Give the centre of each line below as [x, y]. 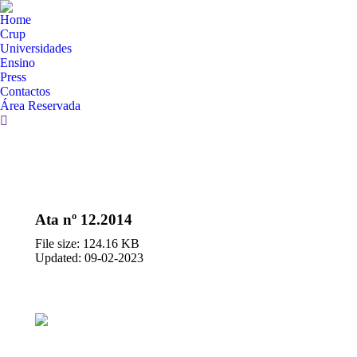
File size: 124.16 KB [87, 244]
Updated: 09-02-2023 [89, 258]
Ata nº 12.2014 [84, 220]
